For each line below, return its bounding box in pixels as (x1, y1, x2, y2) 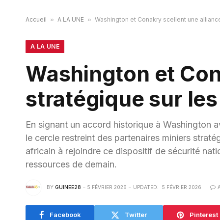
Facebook (49, 210, 81, 219)
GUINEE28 (55, 184, 81, 190)
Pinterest (190, 210, 218, 219)
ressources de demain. (26, 159, 117, 170)
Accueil (26, 16, 47, 24)
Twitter (124, 210, 147, 219)
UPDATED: (133, 184, 159, 190)
